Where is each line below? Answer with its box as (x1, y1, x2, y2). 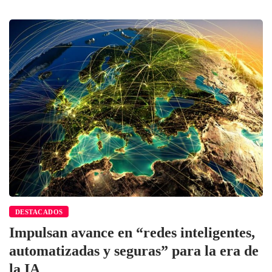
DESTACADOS (15, 208, 63, 216)
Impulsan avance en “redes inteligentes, (9, 225, 255, 241)
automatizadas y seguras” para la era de (9, 243, 259, 259)
